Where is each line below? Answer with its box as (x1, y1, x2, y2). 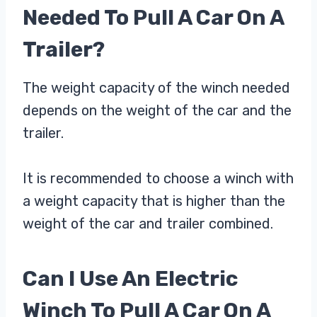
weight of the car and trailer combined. (23, 215, 273, 233)
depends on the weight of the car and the (23, 102, 292, 120)
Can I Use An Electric (23, 266, 238, 292)
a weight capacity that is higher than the (23, 192, 285, 210)
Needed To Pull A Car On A (23, 5, 284, 31)
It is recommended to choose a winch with (23, 170, 294, 188)
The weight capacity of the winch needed (23, 79, 290, 97)
